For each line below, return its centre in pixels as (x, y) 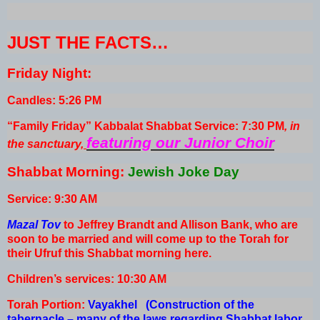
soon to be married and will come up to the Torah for (148, 239)
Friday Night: (49, 73)
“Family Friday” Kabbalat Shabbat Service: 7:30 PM (146, 126)
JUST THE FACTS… (88, 43)
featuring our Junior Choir (180, 142)
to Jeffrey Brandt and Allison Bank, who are (179, 225)
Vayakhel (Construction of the (171, 304)
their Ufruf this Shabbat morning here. (109, 254)
